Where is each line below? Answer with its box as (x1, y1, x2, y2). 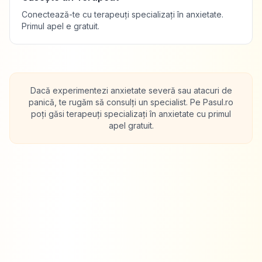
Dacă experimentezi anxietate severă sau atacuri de (30, 85, 232, 95)
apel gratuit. (108, 120, 154, 130)
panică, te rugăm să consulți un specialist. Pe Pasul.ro (29, 97, 233, 107)
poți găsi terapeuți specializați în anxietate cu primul (31, 109, 231, 119)
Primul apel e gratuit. (22, 21, 99, 31)
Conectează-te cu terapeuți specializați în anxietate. (22, 9, 223, 19)
